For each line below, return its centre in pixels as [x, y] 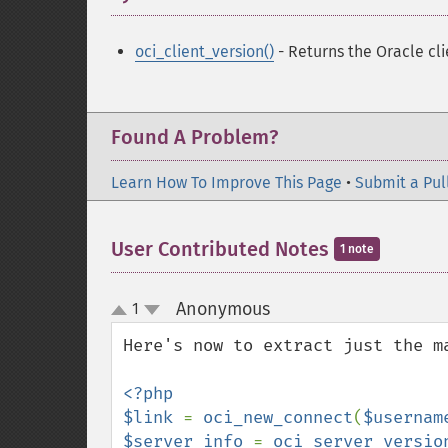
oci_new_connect [278, 417]
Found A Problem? [194, 137]
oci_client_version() [204, 51]
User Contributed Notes [222, 249]
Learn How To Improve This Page [226, 182]
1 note [357, 249]
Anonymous [222, 309]
